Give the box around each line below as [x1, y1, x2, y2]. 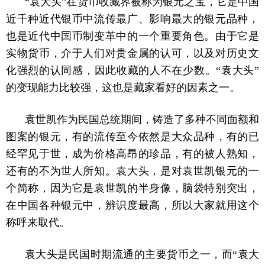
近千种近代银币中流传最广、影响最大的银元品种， [6, 13, 259, 25]
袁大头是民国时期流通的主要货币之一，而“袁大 [25, 248, 259, 261]
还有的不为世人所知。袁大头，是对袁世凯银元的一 [6, 165, 259, 177]
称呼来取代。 [6, 216, 70, 229]
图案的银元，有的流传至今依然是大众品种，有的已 [6, 131, 259, 143]
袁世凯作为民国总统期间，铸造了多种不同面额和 [25, 114, 259, 126]
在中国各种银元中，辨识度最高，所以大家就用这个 [6, 199, 259, 212]
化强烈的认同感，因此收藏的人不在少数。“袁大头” [6, 64, 259, 77]
